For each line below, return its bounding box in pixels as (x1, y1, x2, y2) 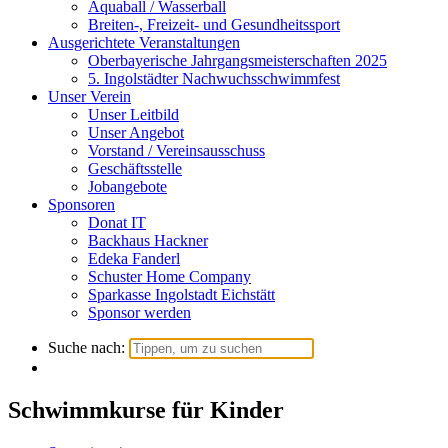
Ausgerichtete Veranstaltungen (48, 34, 240, 51)
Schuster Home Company (88, 268, 251, 285)
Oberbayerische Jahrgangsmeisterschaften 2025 (88, 52, 387, 69)
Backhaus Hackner (88, 232, 208, 249)
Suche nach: (48, 339, 125, 356)
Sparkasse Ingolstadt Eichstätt (88, 286, 275, 303)
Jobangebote (88, 178, 167, 195)
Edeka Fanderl (88, 250, 180, 267)
